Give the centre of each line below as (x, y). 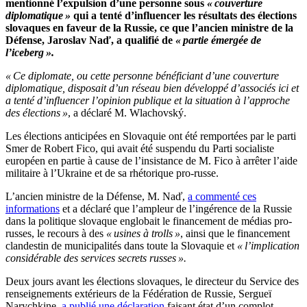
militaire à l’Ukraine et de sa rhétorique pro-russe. (112, 173)
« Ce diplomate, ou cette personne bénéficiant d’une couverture (142, 76)
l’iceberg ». (30, 53)
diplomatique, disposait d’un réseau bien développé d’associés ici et (152, 88)
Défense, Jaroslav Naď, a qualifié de (90, 40)
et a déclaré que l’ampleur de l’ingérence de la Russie (176, 209)
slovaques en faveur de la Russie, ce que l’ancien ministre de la (149, 28)
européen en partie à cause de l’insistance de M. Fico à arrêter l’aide (151, 161)
